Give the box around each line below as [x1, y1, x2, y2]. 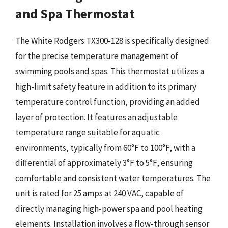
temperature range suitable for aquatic [15, 126, 160, 138]
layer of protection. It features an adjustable [15, 111, 178, 123]
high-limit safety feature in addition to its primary [15, 80, 196, 92]
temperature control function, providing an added [15, 96, 200, 107]
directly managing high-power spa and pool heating [15, 203, 203, 214]
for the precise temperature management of [15, 50, 178, 62]
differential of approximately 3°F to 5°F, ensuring [15, 157, 193, 168]
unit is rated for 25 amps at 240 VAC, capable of [15, 187, 184, 199]
